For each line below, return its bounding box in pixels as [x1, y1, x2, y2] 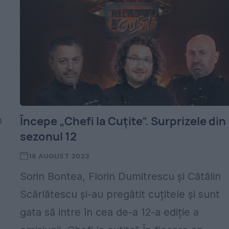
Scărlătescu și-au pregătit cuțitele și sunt [20, 188, 220, 200]
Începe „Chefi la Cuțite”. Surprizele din [20, 113, 226, 129]
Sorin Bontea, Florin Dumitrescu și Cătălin [20, 170, 221, 182]
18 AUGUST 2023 [28, 152, 89, 160]
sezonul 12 [20, 129, 77, 144]
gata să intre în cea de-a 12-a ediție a [20, 206, 199, 218]
